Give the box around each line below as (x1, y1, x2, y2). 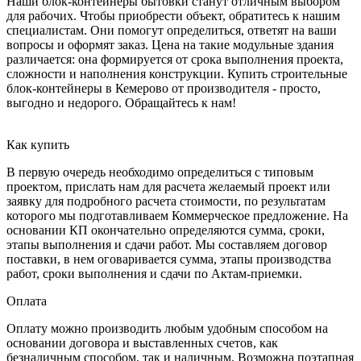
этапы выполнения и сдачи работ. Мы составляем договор (6, 238, 327, 252)
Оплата (6, 294, 47, 309)
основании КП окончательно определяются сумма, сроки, (6, 223, 325, 238)
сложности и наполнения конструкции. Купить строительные (6, 67, 347, 81)
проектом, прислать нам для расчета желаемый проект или (6, 180, 330, 194)
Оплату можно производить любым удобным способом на (6, 322, 328, 336)
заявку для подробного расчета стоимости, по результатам (6, 194, 326, 209)
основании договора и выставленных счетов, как (6, 336, 278, 351)
